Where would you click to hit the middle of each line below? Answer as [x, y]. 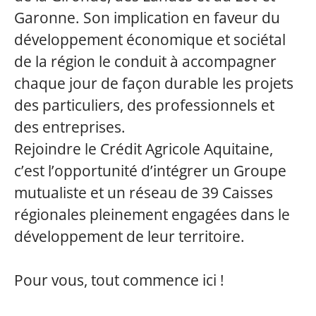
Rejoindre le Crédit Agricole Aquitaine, [144, 148]
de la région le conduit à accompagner [145, 61]
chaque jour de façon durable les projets [154, 83]
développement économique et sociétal [150, 39]
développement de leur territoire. [129, 236]
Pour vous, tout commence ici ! [119, 280]
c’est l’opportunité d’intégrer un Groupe [150, 170]
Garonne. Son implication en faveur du [147, 17]
